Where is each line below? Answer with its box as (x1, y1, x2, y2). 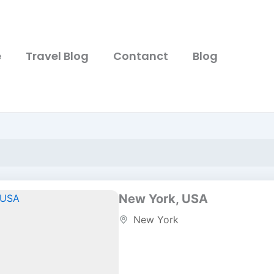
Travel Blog (26, 48, 89, 64)
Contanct (113, 48, 168, 64)
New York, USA (118, 191, 208, 206)
